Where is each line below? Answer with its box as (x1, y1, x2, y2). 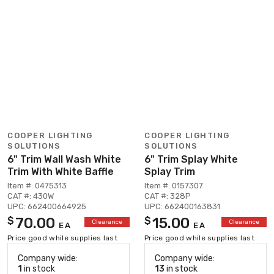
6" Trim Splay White (144, 153, 238, 165)
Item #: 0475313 (7, 180, 67, 190)
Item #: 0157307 (144, 180, 203, 190)
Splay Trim (144, 165, 195, 177)
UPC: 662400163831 (144, 201, 220, 211)
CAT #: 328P (144, 191, 191, 201)
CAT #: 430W (7, 191, 54, 201)
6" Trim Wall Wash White (7, 153, 121, 165)
